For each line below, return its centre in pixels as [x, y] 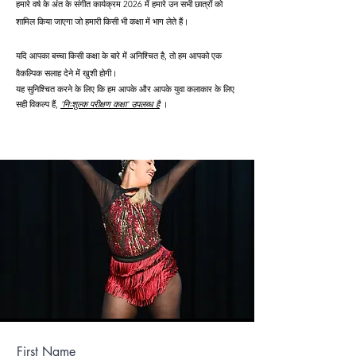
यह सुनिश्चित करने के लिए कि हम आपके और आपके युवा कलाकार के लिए [125, 89]
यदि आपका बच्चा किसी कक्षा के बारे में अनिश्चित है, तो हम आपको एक [119, 55]
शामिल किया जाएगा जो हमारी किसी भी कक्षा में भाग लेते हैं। [102, 21]
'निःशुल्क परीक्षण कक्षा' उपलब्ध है [110, 104]
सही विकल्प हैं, [38, 104]
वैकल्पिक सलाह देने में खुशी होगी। [66, 73]
